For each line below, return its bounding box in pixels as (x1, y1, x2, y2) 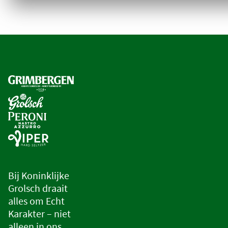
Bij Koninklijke (8, 169, 69, 182)
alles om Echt (8, 194, 65, 208)
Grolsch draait (8, 182, 68, 195)
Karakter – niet (8, 207, 71, 220)
